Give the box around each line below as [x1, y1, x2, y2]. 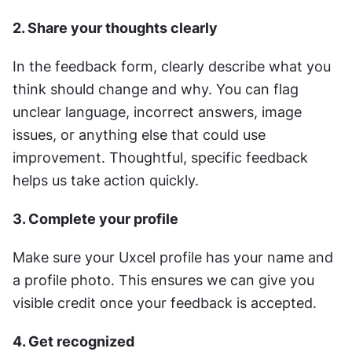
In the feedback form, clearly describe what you [13, 58, 331, 75]
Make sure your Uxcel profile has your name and [13, 249, 333, 266]
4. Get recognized [13, 333, 134, 350]
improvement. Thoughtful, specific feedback [13, 149, 308, 166]
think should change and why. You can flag [13, 81, 299, 97]
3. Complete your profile [13, 211, 178, 227]
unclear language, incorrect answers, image [13, 104, 302, 120]
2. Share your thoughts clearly [13, 20, 218, 36]
